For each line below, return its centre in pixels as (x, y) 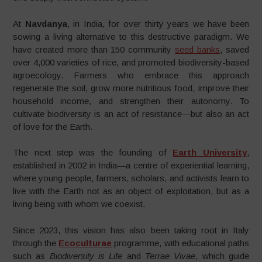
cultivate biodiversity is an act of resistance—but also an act (131, 113)
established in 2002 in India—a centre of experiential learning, (131, 165)
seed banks (198, 49)
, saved (235, 49)
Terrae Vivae (170, 256)
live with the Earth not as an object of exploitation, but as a (131, 191)
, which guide (222, 256)
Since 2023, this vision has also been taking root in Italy (131, 230)
